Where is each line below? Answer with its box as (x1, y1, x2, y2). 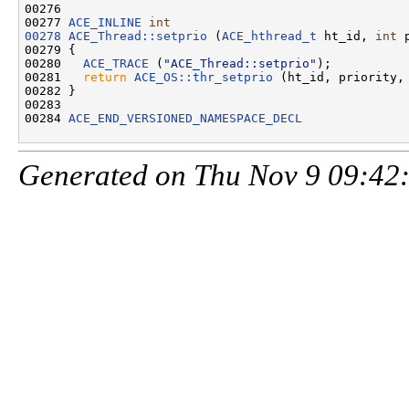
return (83, 69, 127, 84)
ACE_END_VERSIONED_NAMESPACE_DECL (68, 110, 302, 125)
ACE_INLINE (68, 15, 142, 29)
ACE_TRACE (83, 56, 149, 70)
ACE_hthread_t (222, 28, 317, 43)
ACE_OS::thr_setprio (134, 69, 273, 84)
